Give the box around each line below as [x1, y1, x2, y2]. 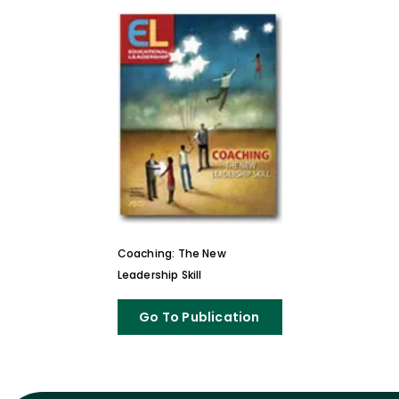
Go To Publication [139, 308, 260, 326]
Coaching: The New [117, 246, 226, 261]
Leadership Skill [117, 267, 202, 282]
